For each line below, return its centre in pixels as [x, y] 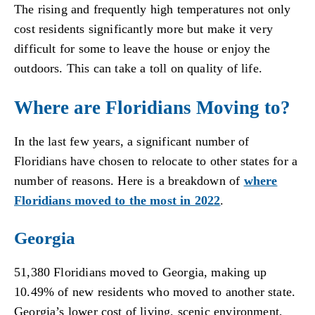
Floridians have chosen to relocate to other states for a [156, 161]
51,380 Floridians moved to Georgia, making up [141, 272]
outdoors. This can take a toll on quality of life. [138, 69]
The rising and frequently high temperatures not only [153, 9]
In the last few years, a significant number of [132, 141]
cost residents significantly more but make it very [143, 29]
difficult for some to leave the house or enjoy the [142, 49]
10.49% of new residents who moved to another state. [155, 292]
